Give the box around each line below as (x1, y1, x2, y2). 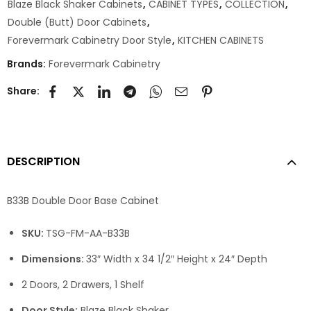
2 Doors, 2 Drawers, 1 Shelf (22, 278, 144, 292)
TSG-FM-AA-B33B (46, 226, 130, 241)
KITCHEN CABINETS (178, 33, 264, 48)
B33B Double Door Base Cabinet (7, 194, 159, 208)
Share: (7, 83, 40, 98)
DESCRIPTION (7, 153, 80, 170)
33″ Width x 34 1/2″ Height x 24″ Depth (86, 252, 267, 267)
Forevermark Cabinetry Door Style (8, 33, 171, 48)
